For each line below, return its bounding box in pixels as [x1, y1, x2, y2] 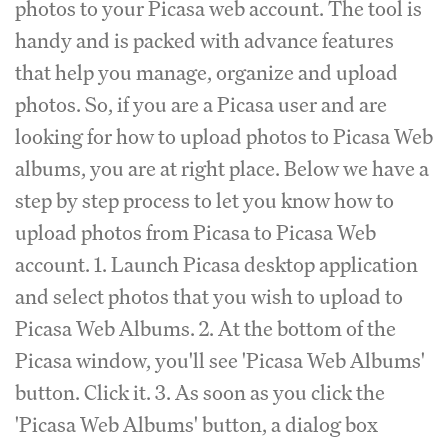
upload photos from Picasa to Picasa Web [15, 219, 376, 246]
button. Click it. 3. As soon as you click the [15, 379, 385, 406]
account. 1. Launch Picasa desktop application [15, 251, 418, 278]
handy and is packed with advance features [15, 27, 394, 54]
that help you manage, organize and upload [15, 59, 398, 86]
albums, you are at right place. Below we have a [15, 155, 429, 182]
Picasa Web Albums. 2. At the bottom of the [15, 315, 396, 342]
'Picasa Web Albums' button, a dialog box [15, 411, 378, 438]
